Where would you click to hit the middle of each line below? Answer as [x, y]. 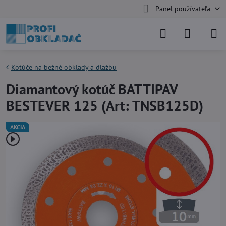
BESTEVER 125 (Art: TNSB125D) [105, 106]
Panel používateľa [183, 9]
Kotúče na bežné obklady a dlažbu [64, 67]
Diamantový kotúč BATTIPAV [92, 89]
